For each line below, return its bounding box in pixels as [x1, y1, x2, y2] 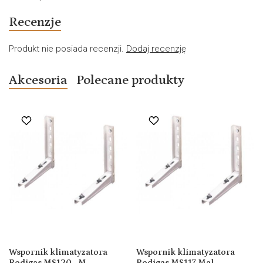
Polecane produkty [76, 73, 184, 88]
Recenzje [9, 15, 61, 30]
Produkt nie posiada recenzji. [9, 43, 126, 55]
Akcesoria [9, 73, 68, 88]
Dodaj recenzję [126, 43, 186, 55]
